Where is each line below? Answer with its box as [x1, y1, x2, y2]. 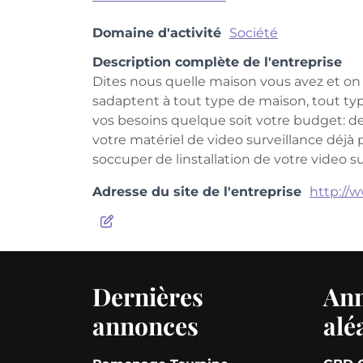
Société [229, 25, 278, 41]
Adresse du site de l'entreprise [92, 184, 301, 199]
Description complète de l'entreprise [92, 54, 342, 70]
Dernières [92, 280, 203, 313]
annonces [92, 310, 199, 342]
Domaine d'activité [92, 25, 221, 41]
